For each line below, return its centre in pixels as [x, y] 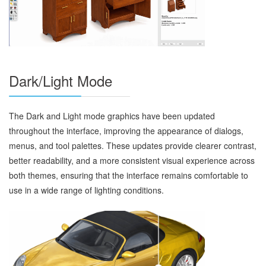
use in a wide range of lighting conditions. [86, 190]
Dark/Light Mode [61, 80]
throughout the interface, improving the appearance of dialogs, [126, 130]
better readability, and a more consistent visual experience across [132, 160]
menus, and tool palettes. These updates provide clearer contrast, [133, 145]
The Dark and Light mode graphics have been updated [112, 115]
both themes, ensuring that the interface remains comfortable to [129, 175]
